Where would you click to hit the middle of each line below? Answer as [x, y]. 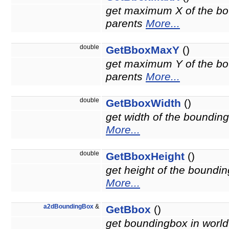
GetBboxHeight [145, 157]
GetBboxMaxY [143, 50]
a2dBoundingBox [68, 207]
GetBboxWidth [143, 104]
